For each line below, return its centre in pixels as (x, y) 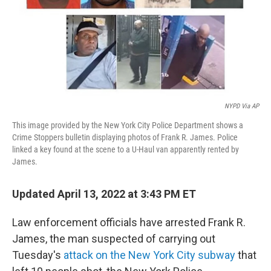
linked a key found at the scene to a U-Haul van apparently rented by (126, 149)
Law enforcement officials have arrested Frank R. (129, 222)
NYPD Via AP (242, 106)
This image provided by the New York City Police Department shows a (128, 125)
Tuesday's (38, 255)
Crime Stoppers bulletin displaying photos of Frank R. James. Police (125, 137)
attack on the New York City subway (151, 255)
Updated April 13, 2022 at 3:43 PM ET (104, 194)
